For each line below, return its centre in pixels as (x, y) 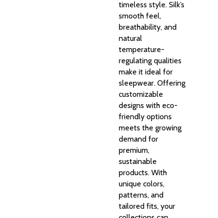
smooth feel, (140, 16)
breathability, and (148, 27)
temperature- (142, 49)
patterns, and (141, 195)
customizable (141, 94)
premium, (134, 150)
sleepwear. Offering (152, 83)
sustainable (138, 161)
